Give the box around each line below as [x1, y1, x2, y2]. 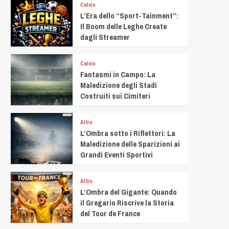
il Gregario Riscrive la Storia [80, 197, 174, 208]
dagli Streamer [80, 32, 130, 42]
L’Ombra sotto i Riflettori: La [80, 128, 176, 139]
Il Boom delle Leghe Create [80, 21, 167, 32]
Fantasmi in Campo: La [80, 69, 156, 80]
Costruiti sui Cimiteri [80, 90, 151, 101]
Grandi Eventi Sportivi [80, 149, 153, 160]
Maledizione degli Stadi [80, 80, 157, 90]
